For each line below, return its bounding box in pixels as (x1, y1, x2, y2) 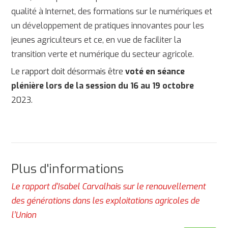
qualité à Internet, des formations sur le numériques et (11, 6, 213, 17)
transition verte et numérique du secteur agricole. (11, 48, 194, 60)
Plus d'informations (11, 160, 124, 177)
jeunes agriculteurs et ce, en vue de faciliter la (11, 34, 182, 45)
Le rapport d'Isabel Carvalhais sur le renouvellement (11, 181, 206, 192)
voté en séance (125, 66, 185, 77)
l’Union (11, 210, 37, 221)
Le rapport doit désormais (11, 66, 108, 77)
